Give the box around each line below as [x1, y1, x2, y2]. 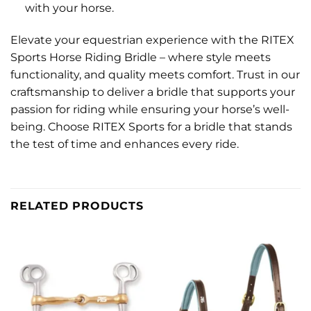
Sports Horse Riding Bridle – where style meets [10, 50, 271, 64]
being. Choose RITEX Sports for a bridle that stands [10, 119, 292, 133]
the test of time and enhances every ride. [10, 137, 239, 151]
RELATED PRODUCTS [10, 199, 144, 212]
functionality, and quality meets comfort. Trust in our [10, 67, 300, 81]
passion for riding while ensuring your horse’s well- [10, 102, 289, 116]
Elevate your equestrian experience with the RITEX [10, 33, 294, 47]
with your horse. [24, 1, 114, 15]
